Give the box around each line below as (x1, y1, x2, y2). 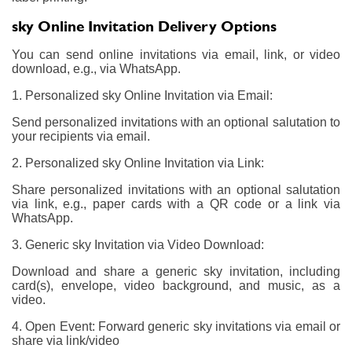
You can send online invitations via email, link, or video (12, 47, 340, 61)
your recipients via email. (12, 129, 150, 143)
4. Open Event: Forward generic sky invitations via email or (12, 319, 340, 333)
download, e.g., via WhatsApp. (12, 61, 181, 75)
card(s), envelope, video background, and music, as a (12, 278, 340, 292)
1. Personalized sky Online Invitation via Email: (12, 88, 273, 102)
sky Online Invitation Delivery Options (12, 16, 277, 35)
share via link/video (12, 333, 119, 347)
